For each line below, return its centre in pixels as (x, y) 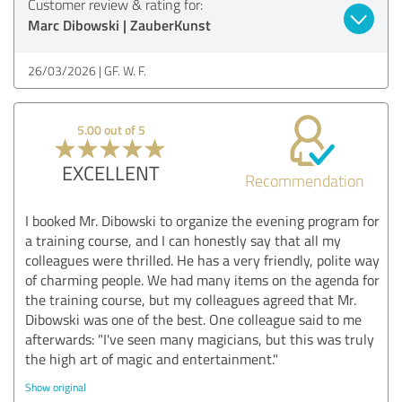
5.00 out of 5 (111, 129)
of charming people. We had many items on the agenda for (202, 280)
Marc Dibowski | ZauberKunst (119, 24)
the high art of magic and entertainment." (152, 358)
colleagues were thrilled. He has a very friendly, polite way (202, 260)
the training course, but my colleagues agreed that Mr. (191, 299)
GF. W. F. (125, 70)
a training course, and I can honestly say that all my (183, 240)
